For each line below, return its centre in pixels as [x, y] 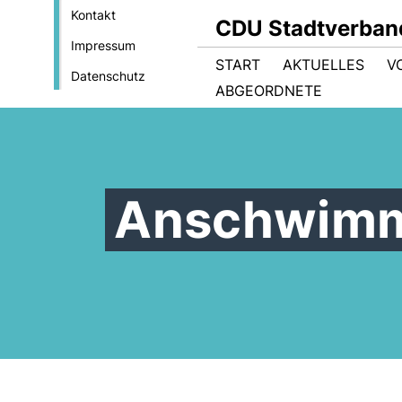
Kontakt [93, 15]
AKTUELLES [323, 65]
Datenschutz [108, 76]
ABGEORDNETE [269, 91]
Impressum [103, 45]
